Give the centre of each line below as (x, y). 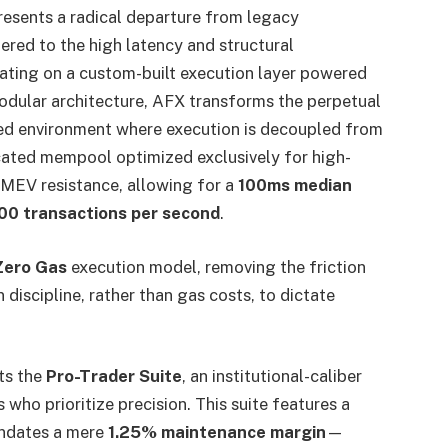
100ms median (294, 185)
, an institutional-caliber (271, 376)
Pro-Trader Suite (113, 376)
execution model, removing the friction (216, 266)
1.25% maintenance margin (216, 432)
